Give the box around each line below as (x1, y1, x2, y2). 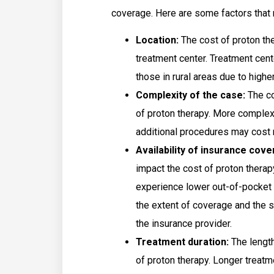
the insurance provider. (136, 218, 232, 230)
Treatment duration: (136, 236, 229, 248)
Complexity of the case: (136, 89, 245, 102)
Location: (136, 34, 179, 46)
